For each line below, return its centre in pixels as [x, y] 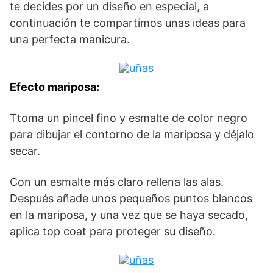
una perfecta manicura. [70, 39]
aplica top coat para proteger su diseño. [113, 231]
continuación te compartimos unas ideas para [128, 23]
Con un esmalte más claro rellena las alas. [117, 182]
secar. [25, 151]
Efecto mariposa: [55, 87]
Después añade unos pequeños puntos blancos [131, 198]
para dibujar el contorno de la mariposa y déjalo [132, 134]
